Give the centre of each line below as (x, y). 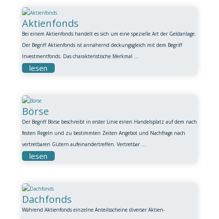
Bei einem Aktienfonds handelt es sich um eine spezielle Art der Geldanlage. (109, 34)
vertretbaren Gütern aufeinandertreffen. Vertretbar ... (84, 144)
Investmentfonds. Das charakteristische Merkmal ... (80, 56)
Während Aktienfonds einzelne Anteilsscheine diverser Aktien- (93, 210)
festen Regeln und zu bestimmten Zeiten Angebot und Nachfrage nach (103, 133)
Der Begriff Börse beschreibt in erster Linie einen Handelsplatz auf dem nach (109, 122)
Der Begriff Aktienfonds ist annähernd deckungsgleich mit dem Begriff (102, 45)
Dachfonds (47, 199)
